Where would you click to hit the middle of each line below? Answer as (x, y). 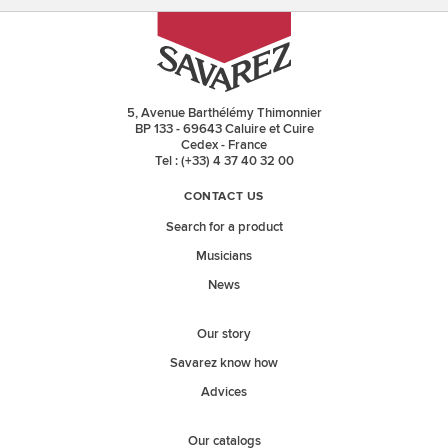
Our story (224, 333)
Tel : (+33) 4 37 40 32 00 (224, 160)
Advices (224, 391)
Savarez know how (224, 362)
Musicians (224, 255)
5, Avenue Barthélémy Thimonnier (224, 112)
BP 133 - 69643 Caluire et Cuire (224, 128)
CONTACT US (224, 197)
